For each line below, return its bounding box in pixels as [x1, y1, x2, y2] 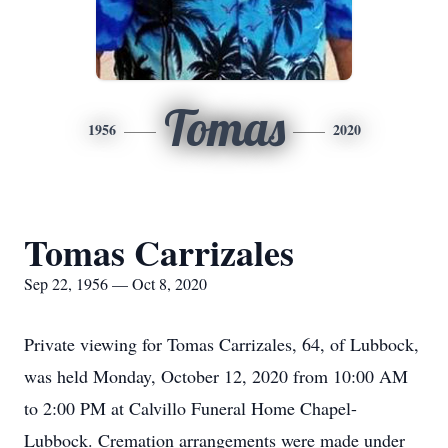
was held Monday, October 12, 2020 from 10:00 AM [24, 364, 408, 388]
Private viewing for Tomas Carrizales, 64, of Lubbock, [24, 332, 419, 356]
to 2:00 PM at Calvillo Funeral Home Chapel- [24, 396, 357, 420]
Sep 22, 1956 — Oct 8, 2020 [24, 273, 207, 294]
